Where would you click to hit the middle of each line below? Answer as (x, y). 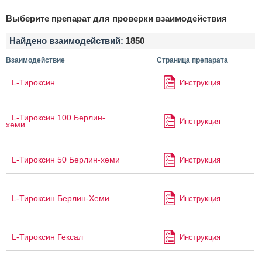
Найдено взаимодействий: (68, 41)
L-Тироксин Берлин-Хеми (61, 199)
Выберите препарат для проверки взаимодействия (116, 19)
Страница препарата (192, 61)
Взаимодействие (35, 61)
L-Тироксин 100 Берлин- (58, 118)
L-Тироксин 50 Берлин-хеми (66, 160)
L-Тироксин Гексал (47, 237)
